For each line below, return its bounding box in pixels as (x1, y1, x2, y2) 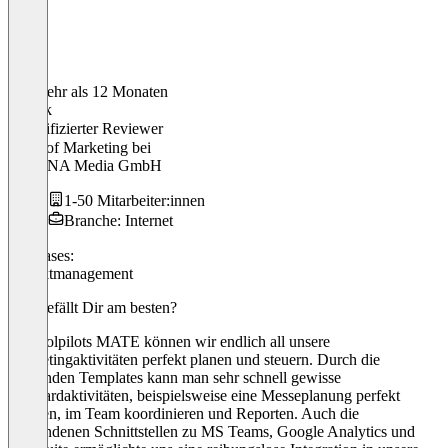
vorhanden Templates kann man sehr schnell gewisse (8, 368, 341, 386)
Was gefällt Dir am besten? (8, 298, 177, 316)
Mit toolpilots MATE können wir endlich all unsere (8, 332, 330, 350)
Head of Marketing (8, 138, 132, 156)
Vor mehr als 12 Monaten (8, 82, 168, 100)
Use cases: (8, 246, 74, 264)
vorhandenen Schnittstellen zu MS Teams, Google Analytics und (8, 422, 415, 440)
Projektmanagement (8, 264, 133, 282)
